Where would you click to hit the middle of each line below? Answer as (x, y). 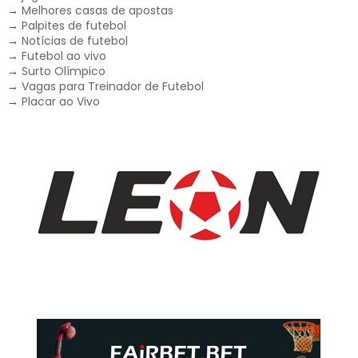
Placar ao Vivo (60, 101)
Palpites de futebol (74, 25)
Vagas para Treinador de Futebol (112, 86)
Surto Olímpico (63, 71)
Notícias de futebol (74, 40)
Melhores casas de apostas (97, 10)
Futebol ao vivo (64, 56)
